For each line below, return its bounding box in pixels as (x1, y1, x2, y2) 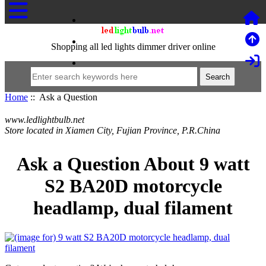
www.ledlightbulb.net (5, 115, 84, 125)
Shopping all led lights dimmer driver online (50, 42, 216, 52)
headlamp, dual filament (33, 197, 233, 219)
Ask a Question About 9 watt (16, 153, 250, 175)
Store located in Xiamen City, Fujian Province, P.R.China (5, 125, 220, 135)
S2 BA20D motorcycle (44, 175, 222, 197)
